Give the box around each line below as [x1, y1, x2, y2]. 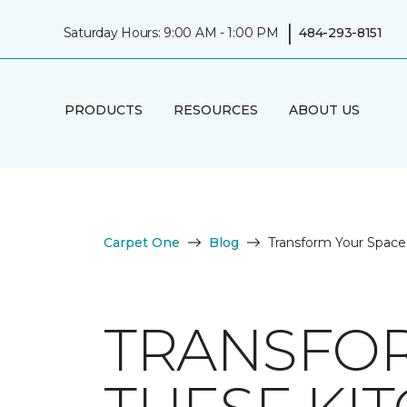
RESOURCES [173, 101, 258, 118]
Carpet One [104, 234, 180, 251]
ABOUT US [288, 101, 360, 118]
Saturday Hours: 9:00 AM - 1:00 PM [63, 24, 279, 41]
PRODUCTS [64, 101, 143, 118]
